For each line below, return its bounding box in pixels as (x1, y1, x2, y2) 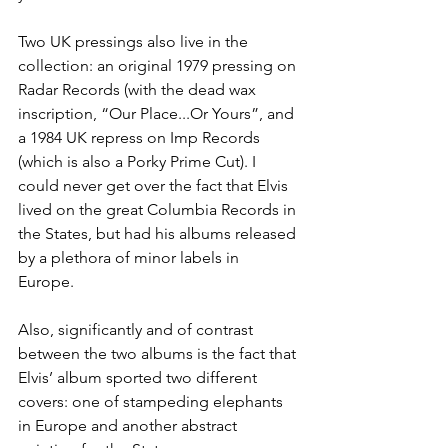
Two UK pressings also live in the (18, 32, 252, 51)
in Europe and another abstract (18, 416, 241, 435)
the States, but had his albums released (18, 224, 300, 243)
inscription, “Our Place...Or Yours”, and (18, 104, 298, 123)
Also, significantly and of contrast (18, 320, 257, 339)
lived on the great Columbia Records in (18, 200, 300, 219)
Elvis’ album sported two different (18, 368, 261, 387)
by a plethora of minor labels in (18, 248, 243, 267)
